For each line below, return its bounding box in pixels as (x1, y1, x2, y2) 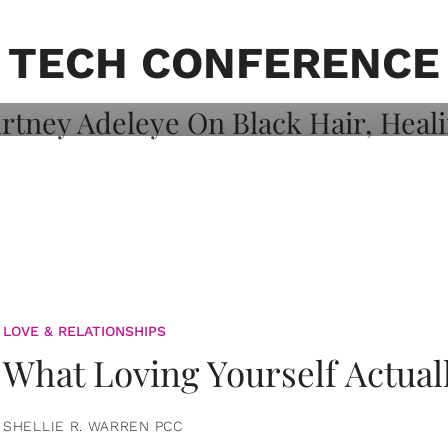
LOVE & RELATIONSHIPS (3, 322, 166, 339)
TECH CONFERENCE (8, 37, 440, 89)
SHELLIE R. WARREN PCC (3, 417, 183, 434)
